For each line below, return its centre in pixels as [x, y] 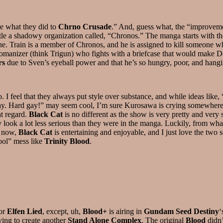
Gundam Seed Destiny [181, 211]
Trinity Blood [67, 141]
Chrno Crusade [85, 26]
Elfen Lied [25, 211]
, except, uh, [62, 211]
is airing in [125, 211]
